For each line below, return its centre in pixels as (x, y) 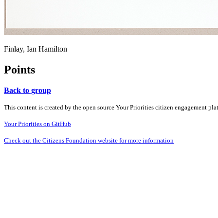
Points (19, 69)
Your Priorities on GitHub (37, 124)
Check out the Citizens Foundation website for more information (89, 140)
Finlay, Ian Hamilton (36, 49)
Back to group (27, 90)
